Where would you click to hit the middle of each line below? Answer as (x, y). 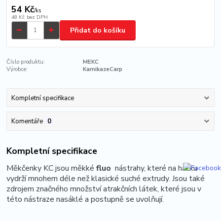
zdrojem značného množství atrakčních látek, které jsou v (104, 189)
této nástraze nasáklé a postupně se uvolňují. (86, 200)
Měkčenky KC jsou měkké (52, 168)
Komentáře (27, 121)
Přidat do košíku (98, 30)
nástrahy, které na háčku (154, 168)
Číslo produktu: (26, 62)
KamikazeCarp (102, 70)
